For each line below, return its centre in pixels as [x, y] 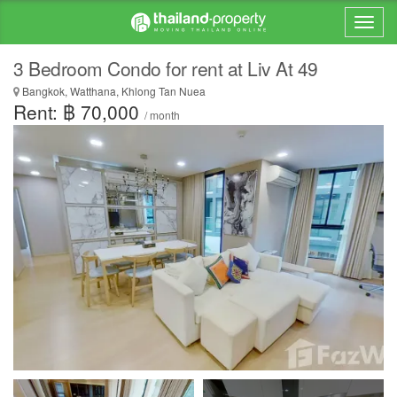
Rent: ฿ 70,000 [79, 112]
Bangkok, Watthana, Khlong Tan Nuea [113, 91]
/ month [162, 115]
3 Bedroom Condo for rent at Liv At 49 [166, 68]
